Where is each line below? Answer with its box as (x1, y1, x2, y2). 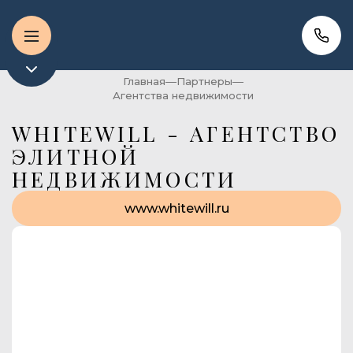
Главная (122, 75, 165, 87)
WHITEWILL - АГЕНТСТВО (12, 119, 340, 147)
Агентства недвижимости (112, 89, 254, 102)
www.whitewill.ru (124, 201, 229, 216)
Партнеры (176, 75, 232, 87)
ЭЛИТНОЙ (12, 142, 140, 170)
